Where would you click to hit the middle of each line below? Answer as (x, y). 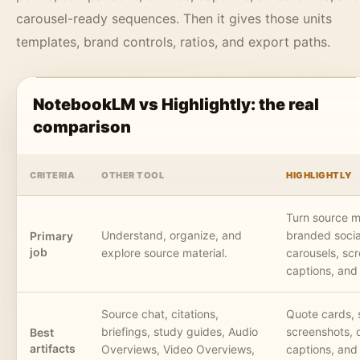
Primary (51, 236)
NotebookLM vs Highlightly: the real (176, 105)
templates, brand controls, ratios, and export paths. (173, 42)
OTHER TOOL (133, 176)
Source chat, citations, (160, 314)
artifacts (53, 349)
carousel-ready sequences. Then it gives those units (174, 19)
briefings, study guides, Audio (180, 332)
